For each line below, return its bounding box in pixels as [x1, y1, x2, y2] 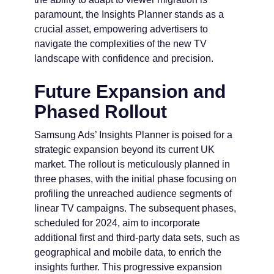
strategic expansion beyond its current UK [34, 144, 215, 155]
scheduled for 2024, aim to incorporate [34, 218, 200, 229]
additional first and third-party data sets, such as [34, 232, 240, 243]
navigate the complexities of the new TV [34, 39, 207, 50]
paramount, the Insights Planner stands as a [34, 9, 224, 20]
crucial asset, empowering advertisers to [34, 24, 208, 35]
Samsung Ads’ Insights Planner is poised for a [34, 130, 232, 141]
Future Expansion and [34, 81, 226, 102]
